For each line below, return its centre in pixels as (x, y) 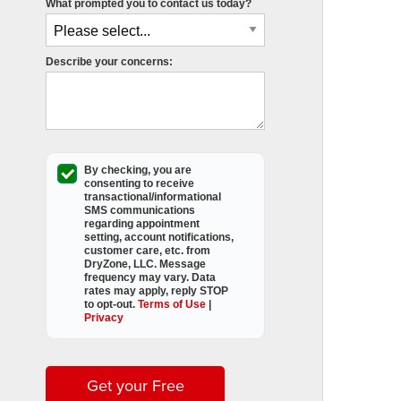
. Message (180, 264)
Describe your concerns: (110, 62)
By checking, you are (138, 171)
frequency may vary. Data (150, 278)
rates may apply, (128, 291)
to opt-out (109, 305)
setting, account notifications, (159, 238)
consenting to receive (140, 184)
